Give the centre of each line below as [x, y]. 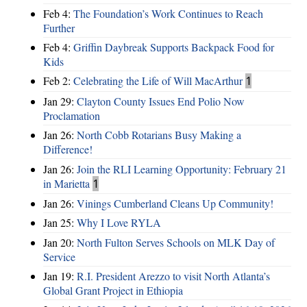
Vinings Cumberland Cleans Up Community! [175, 203]
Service [59, 256]
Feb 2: [58, 81]
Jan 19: [60, 276]
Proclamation [72, 115]
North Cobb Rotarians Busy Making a [159, 135]
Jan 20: [60, 242]
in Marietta [66, 183]
